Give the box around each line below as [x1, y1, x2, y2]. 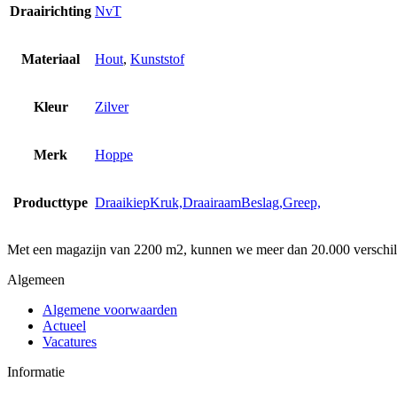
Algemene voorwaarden [43, 301, 177, 317]
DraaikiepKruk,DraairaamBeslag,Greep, [95, 194, 321, 210]
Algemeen [7, 271, 65, 287]
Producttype [13, 194, 88, 210]
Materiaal [21, 51, 80, 66]
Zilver [95, 98, 128, 114]
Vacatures [43, 333, 97, 349]
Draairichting [10, 3, 91, 19]
